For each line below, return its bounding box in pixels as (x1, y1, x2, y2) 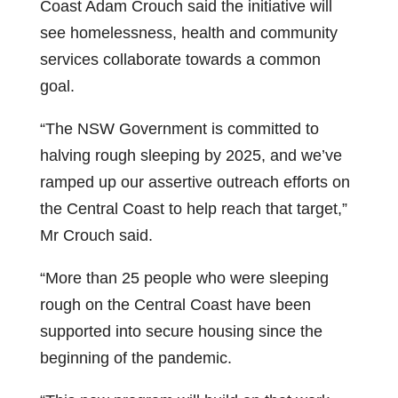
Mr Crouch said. (39, 227, 153, 244)
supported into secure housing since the (39, 322, 322, 340)
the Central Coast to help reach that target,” (39, 200, 347, 218)
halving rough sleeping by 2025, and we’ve (39, 147, 342, 164)
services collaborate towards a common (39, 51, 321, 68)
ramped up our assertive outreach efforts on (39, 173, 350, 191)
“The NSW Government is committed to (39, 120, 319, 138)
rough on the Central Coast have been (39, 296, 311, 314)
